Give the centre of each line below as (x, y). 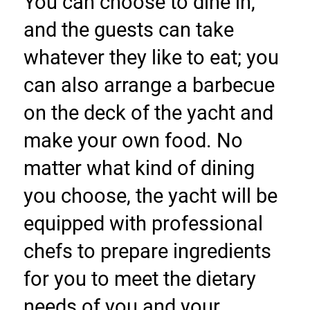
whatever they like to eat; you (151, 58)
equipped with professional (143, 224)
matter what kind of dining (139, 168)
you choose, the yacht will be (150, 196)
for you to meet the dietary (139, 279)
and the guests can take (128, 30)
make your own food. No (133, 141)
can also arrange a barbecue (149, 85)
